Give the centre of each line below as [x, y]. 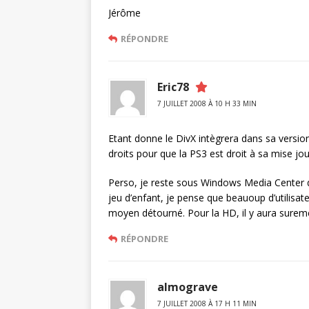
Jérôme [124, 13]
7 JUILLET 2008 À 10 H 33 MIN [207, 103]
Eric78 [173, 87]
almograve [188, 287]
